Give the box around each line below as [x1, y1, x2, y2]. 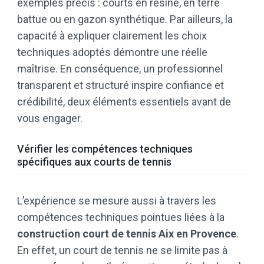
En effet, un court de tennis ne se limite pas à [17, 244, 227, 257]
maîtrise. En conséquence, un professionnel [17, 62, 223, 75]
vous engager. [17, 112, 82, 125]
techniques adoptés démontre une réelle [17, 46, 207, 59]
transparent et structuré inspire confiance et [17, 79, 224, 92]
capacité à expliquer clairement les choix [17, 29, 207, 42]
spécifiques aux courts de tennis [17, 156, 171, 169]
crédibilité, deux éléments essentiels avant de [17, 95, 231, 108]
